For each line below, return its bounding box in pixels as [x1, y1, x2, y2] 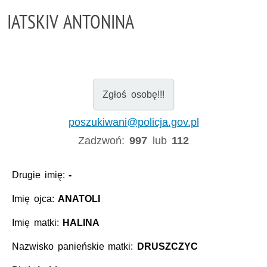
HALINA [63, 218, 100, 228]
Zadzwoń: [78, 134, 130, 147]
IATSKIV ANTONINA [7, 10, 134, 33]
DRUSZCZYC [136, 241, 198, 252]
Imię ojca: [12, 194, 58, 204]
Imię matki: [12, 218, 63, 228]
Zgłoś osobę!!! [103, 89, 164, 100]
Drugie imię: [12, 170, 69, 181]
